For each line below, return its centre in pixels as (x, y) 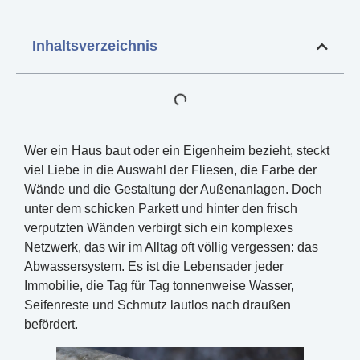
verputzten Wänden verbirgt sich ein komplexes (159, 228)
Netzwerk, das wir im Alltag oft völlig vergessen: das (171, 247)
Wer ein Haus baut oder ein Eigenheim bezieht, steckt (177, 151)
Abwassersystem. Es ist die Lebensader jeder (154, 267)
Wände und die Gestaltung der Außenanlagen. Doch (173, 190)
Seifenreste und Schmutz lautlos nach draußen (157, 305)
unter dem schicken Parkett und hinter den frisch (161, 209)
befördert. (51, 325)
